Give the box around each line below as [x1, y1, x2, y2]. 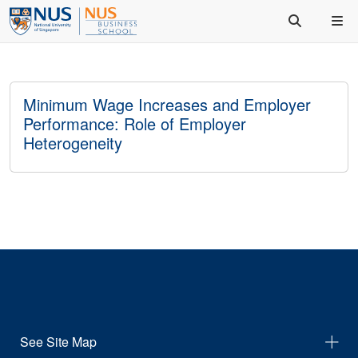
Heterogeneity [23, 131, 122, 154]
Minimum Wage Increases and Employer [23, 93, 311, 116]
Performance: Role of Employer [23, 112, 246, 135]
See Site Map [20, 332, 97, 351]
